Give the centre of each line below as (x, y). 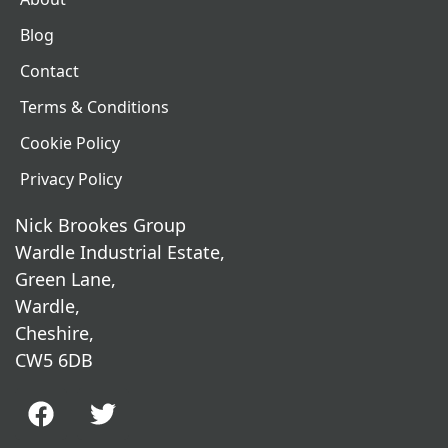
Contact (49, 70)
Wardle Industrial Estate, (120, 251)
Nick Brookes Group (100, 224)
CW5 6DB (54, 359)
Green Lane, (65, 278)
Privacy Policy (71, 178)
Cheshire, (54, 332)
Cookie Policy (70, 142)
